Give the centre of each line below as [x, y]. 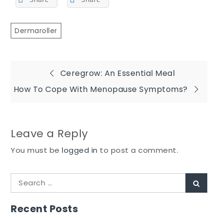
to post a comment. [138, 150]
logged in [80, 150]
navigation [67, 105]
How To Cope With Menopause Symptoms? [100, 90]
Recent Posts [45, 209]
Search [24, 178]
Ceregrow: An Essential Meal [118, 73]
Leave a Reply [49, 134]
